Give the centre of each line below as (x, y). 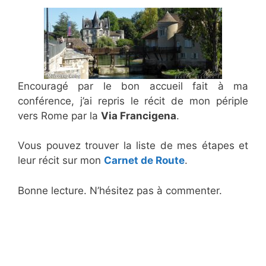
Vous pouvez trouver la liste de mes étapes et (133, 145)
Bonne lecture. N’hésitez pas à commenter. (120, 190)
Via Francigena (139, 115)
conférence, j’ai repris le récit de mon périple (133, 101)
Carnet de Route (144, 160)
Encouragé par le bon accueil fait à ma (133, 86)
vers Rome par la (59, 115)
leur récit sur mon (61, 160)
